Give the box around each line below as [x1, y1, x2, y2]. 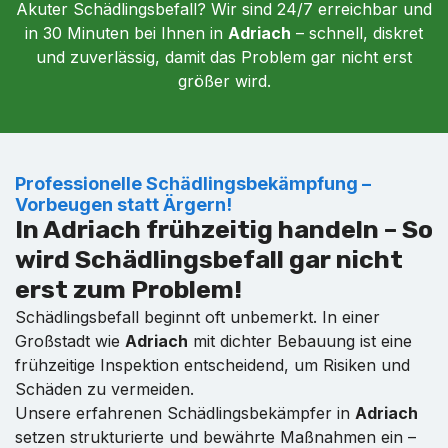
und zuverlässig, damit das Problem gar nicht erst [36, 46, 412, 67]
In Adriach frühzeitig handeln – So [15, 214, 433, 244]
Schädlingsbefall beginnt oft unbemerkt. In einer [15, 306, 380, 327]
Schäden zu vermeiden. [15, 378, 194, 399]
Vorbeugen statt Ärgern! [15, 193, 232, 215]
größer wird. [177, 70, 271, 91]
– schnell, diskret [291, 22, 423, 43]
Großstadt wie [15, 330, 125, 351]
